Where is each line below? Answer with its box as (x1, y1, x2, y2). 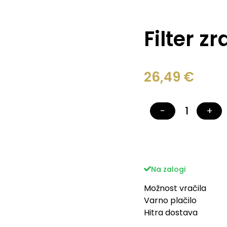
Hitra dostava (144, 207, 198, 219)
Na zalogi (151, 164, 186, 175)
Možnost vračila (144, 182, 207, 195)
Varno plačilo (144, 195, 197, 207)
